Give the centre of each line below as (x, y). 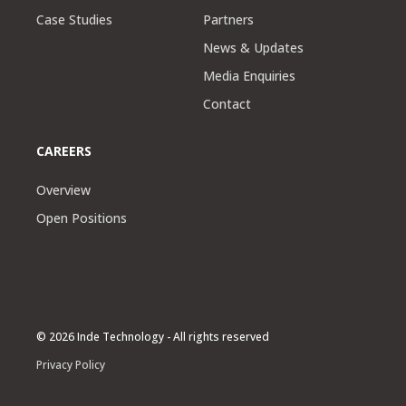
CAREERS (64, 151)
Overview (63, 190)
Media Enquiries (249, 76)
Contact (227, 104)
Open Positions (82, 218)
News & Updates (253, 48)
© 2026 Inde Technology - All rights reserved (153, 337)
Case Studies (74, 19)
